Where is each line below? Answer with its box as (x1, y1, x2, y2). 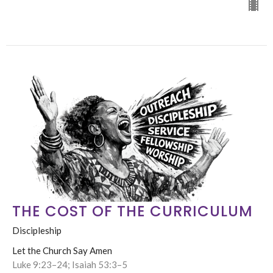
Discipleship (12, 225, 62, 236)
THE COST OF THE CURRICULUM (12, 201, 253, 222)
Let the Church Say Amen (12, 245, 112, 257)
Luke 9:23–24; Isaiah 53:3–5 (12, 259, 127, 271)
